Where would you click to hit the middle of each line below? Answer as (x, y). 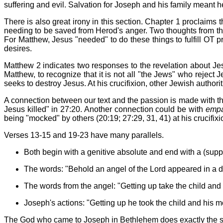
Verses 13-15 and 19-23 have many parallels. (84, 135)
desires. (18, 48)
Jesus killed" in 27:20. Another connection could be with (105, 109)
